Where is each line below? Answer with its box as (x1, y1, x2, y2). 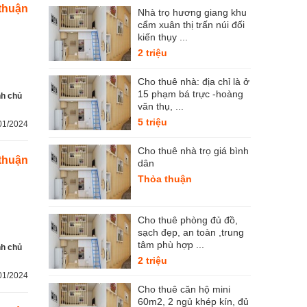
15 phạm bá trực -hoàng (138, 88, 243, 99)
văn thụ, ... (138, 101, 184, 112)
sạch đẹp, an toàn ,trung (138, 227, 244, 238)
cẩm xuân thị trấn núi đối (138, 19, 245, 30)
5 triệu (138, 116, 167, 127)
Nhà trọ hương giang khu (138, 7, 247, 18)
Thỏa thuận (138, 173, 192, 184)
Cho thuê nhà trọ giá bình (138, 145, 249, 156)
